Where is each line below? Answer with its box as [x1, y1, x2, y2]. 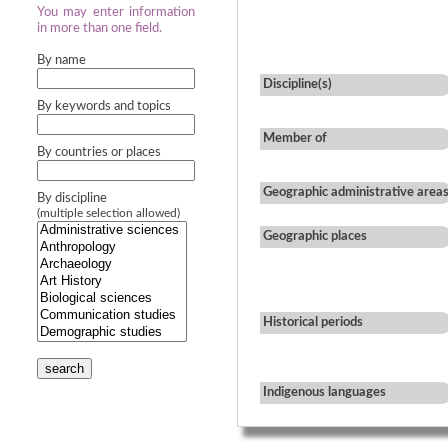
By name [37, 54, 86, 67]
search [45, 361, 84, 376]
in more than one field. [37, 22, 162, 35]
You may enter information [37, 6, 195, 19]
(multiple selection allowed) [37, 208, 180, 219]
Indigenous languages [263, 386, 386, 399]
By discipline [37, 192, 107, 205]
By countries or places [37, 146, 161, 159]
